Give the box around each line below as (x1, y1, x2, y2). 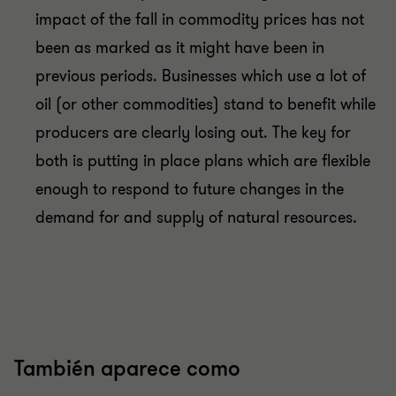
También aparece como (14, 355, 240, 383)
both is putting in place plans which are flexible (35, 150, 370, 171)
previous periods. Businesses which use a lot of (35, 65, 366, 87)
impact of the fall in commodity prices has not (35, 9, 364, 30)
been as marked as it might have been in (35, 37, 324, 58)
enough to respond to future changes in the (35, 179, 344, 200)
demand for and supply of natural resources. (35, 207, 357, 228)
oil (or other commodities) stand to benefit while (35, 94, 376, 115)
